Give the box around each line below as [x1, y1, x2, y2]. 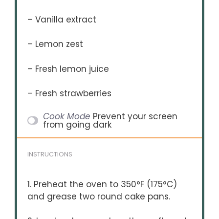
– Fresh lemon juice [27, 63, 109, 75]
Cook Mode [43, 110, 90, 122]
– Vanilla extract [27, 13, 97, 25]
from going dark [43, 118, 111, 131]
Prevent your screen [92, 110, 177, 122]
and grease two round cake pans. [27, 190, 171, 202]
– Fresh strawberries [27, 88, 112, 100]
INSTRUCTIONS [27, 150, 73, 159]
